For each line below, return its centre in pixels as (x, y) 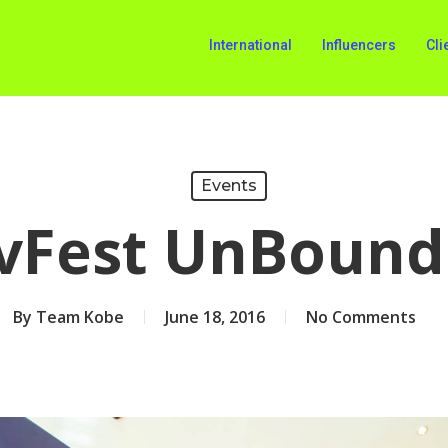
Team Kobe (79, 317)
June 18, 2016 (214, 317)
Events (228, 185)
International (250, 45)
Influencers (359, 45)
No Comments (360, 317)
